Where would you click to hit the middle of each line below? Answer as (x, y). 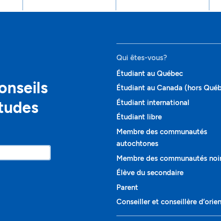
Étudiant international (153, 102)
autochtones (137, 144)
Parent (127, 187)
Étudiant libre (139, 117)
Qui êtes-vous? (142, 57)
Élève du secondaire (150, 173)
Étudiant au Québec (150, 73)
